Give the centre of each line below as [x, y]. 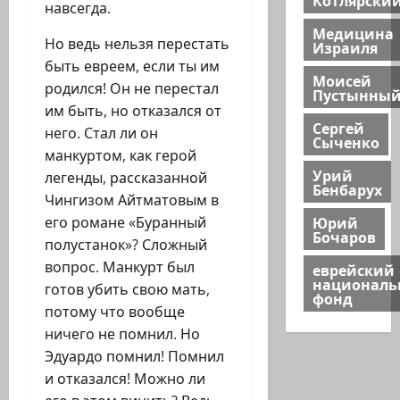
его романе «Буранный [125, 223]
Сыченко [346, 142]
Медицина [353, 33]
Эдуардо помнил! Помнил [134, 357]
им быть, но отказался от [133, 111]
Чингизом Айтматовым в [132, 200]
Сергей [338, 127]
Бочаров [344, 236]
